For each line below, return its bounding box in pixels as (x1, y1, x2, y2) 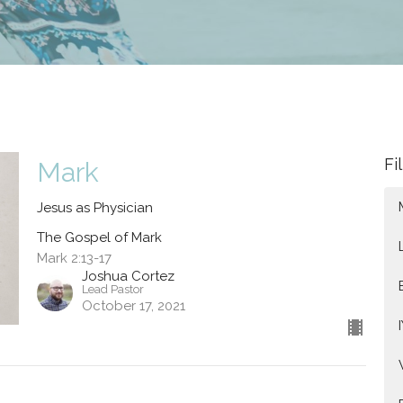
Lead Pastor (81, 282, 144, 296)
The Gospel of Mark (36, 229, 162, 246)
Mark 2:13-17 (36, 250, 112, 266)
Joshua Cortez (81, 268, 175, 284)
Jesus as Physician (36, 200, 153, 216)
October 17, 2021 (81, 298, 185, 314)
